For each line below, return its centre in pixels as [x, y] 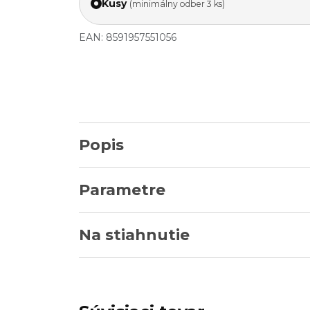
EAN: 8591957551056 [128, 37]
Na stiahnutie [134, 235]
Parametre [122, 190]
